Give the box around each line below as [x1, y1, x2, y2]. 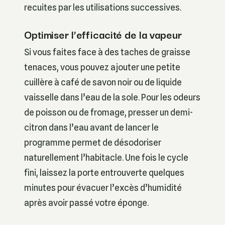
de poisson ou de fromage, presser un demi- [24, 107, 193, 118]
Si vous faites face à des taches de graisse [24, 47, 190, 58]
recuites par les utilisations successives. [24, 2, 181, 13]
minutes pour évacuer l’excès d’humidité [24, 182, 182, 193]
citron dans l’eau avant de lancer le [24, 122, 159, 133]
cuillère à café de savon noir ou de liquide [24, 77, 182, 88]
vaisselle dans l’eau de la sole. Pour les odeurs [24, 92, 200, 103]
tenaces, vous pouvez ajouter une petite [24, 62, 180, 73]
